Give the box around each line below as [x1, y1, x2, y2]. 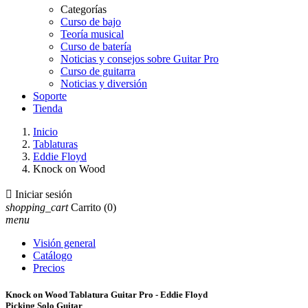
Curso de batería [60, 41, 131, 52]
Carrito [71, 201, 101, 213]
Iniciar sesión [15, 188, 72, 200]
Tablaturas [33, 138, 78, 150]
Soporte [33, 90, 67, 102]
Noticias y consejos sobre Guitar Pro [60, 53, 219, 65]
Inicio [33, 126, 58, 137]
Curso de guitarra [60, 65, 135, 77]
